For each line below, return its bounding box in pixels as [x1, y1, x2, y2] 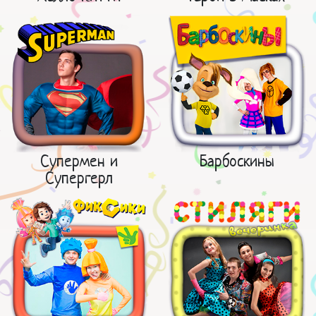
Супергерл [45, 166, 113, 188]
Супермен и [40, 150, 118, 171]
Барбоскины [200, 150, 274, 171]
